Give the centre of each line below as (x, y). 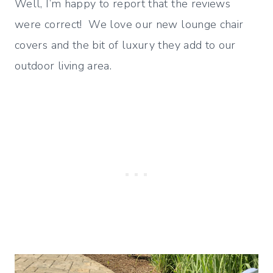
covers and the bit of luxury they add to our (125, 45)
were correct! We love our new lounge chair (129, 25)
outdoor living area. (63, 66)
